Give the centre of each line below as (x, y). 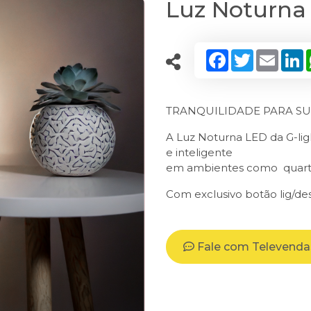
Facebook (255, 54)
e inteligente (199, 152)
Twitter (271, 54)
